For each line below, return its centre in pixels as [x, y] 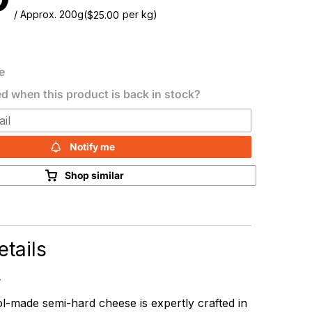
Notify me [92, 147]
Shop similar [94, 175]
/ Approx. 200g [49, 14]
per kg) [140, 14]
